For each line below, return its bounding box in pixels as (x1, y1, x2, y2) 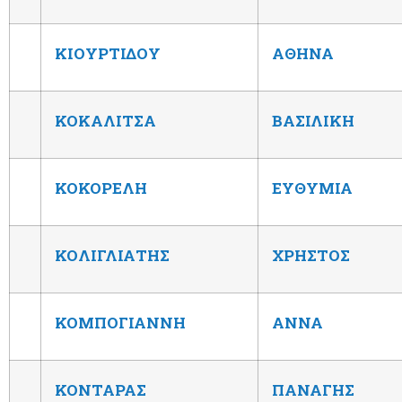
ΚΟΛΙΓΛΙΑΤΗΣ (55, 244, 170, 266)
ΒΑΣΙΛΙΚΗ (272, 109, 354, 131)
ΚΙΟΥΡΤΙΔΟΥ (55, 42, 161, 64)
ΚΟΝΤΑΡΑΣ (55, 379, 146, 400)
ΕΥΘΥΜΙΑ (272, 177, 353, 198)
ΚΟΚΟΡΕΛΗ (55, 177, 147, 198)
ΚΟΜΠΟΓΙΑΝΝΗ (55, 311, 186, 333)
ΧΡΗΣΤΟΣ (272, 244, 350, 266)
